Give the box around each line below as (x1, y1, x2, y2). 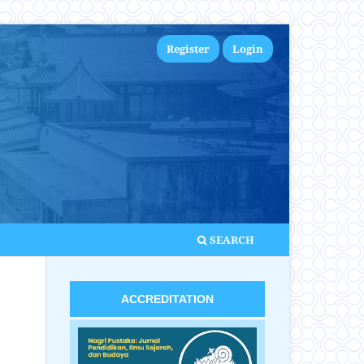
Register (166, 41, 210, 56)
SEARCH (207, 232, 254, 247)
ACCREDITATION (121, 292, 214, 305)
